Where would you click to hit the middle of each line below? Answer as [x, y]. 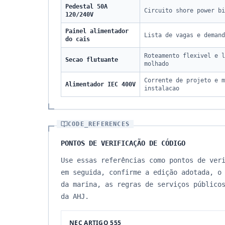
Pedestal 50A [86, 7]
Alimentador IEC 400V [100, 84]
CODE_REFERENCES [99, 124]
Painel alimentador [97, 31]
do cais [78, 39]
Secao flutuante [92, 60]
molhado [156, 64]
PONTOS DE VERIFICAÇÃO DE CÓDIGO [123, 143]
